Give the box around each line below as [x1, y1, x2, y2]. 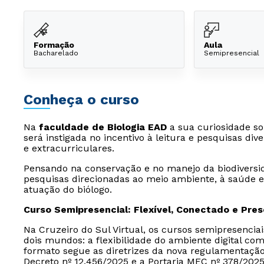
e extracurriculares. [24, 143, 114, 154]
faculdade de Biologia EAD [39, 121, 167, 133]
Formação [34, 39, 74, 49]
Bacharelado [34, 48, 78, 57]
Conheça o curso [24, 91, 139, 108]
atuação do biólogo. [24, 184, 112, 195]
